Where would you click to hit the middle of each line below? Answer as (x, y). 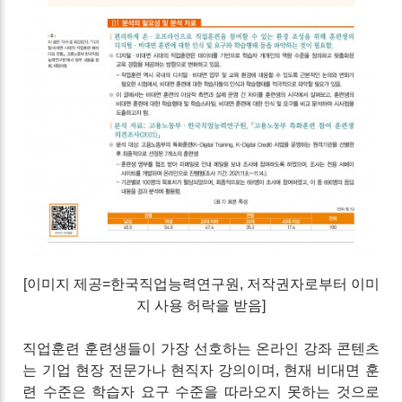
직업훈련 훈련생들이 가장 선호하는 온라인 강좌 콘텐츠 (201, 348)
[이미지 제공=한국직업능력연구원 (131, 284)
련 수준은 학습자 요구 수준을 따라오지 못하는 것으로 (201, 391)
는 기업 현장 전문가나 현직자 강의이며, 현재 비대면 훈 (201, 370)
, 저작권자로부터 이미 (309, 284)
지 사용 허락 (176, 305)
